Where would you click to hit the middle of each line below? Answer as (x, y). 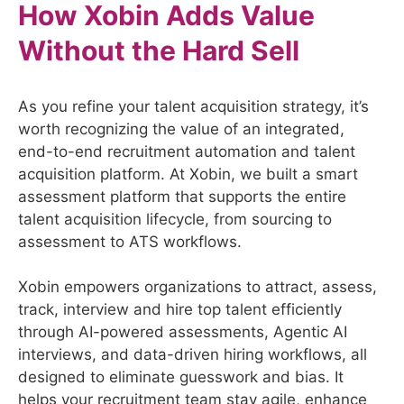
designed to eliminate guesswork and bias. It (181, 377)
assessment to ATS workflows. (130, 241)
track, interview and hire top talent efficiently (180, 310)
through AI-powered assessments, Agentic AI (183, 332)
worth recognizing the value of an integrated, (181, 129)
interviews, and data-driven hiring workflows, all (193, 355)
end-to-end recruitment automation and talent (187, 151)
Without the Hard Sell (159, 50)
